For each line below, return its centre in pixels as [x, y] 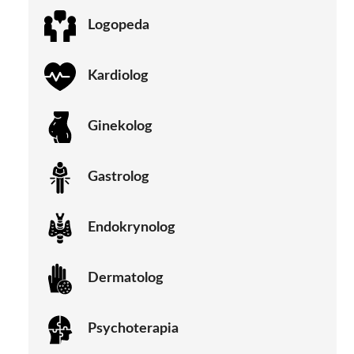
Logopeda [119, 26]
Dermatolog [126, 279]
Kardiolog [118, 76]
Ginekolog [120, 127]
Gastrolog [119, 177]
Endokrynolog [132, 228]
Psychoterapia [133, 329]
